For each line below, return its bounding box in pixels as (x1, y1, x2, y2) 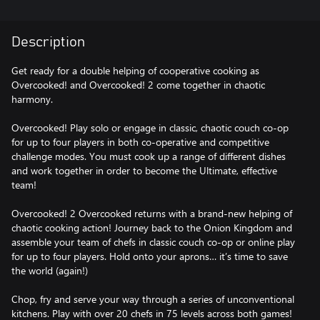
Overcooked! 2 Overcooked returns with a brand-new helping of (11, 206, 292, 220)
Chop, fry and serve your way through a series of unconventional (11, 291, 294, 306)
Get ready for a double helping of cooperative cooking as (11, 63, 259, 77)
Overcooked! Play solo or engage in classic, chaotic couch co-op (11, 120, 289, 134)
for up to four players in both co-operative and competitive (11, 134, 269, 149)
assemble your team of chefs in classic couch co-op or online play (11, 234, 295, 249)
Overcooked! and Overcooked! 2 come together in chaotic (11, 77, 265, 91)
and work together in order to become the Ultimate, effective (11, 163, 277, 177)
